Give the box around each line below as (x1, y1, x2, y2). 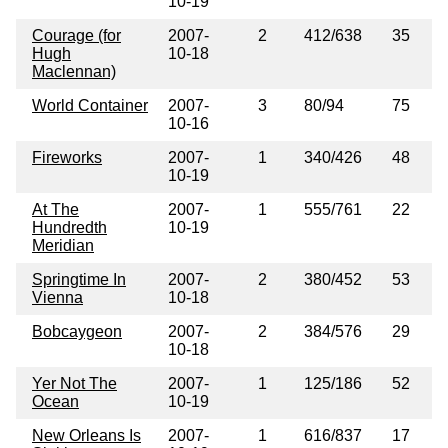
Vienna (32, 288, 83, 306)
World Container (32, 96, 148, 114)
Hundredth (32, 218, 107, 236)
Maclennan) (32, 62, 116, 80)
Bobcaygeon (32, 322, 122, 340)
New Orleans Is (32, 426, 141, 444)
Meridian (32, 236, 94, 254)
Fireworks (32, 148, 102, 166)
